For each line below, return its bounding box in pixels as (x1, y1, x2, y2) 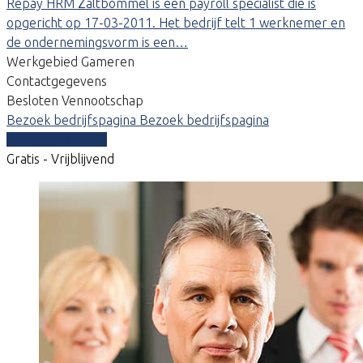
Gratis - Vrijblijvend (6, 151, 114, 166)
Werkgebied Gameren (6, 53, 135, 69)
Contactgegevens (6, 73, 107, 88)
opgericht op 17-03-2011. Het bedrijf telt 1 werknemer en (6, 15, 345, 30)
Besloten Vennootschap (6, 92, 143, 108)
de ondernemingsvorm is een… (6, 34, 188, 49)
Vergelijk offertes (6, 131, 107, 147)
